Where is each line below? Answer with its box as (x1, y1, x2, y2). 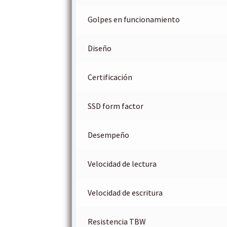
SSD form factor (87, 101, 143, 111)
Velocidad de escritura (87, 187, 163, 198)
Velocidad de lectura (87, 159, 157, 169)
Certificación (87, 72, 132, 83)
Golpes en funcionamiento (87, 14, 180, 25)
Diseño (87, 43, 111, 54)
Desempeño (87, 130, 129, 140)
